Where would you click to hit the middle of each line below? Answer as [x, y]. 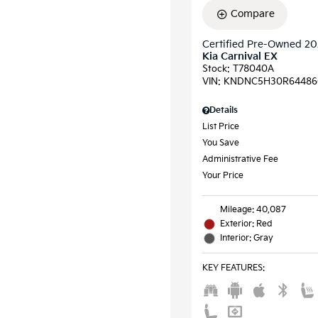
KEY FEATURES [232, 268]
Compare [252, 14]
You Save [221, 143]
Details [224, 111]
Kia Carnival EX [240, 57]
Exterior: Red [246, 224]
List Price [221, 127]
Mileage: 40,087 [253, 210]
